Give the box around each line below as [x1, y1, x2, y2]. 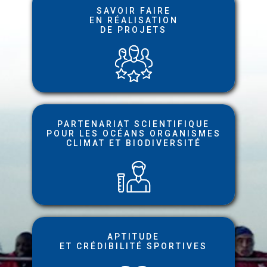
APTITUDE [107, 232, 160, 242]
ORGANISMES [149, 128, 221, 138]
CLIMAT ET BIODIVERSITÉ [66, 138, 201, 148]
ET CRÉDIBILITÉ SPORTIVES [60, 241, 207, 252]
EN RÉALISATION [89, 15, 178, 25]
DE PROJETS [100, 25, 167, 35]
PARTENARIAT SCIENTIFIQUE [57, 119, 210, 129]
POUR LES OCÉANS [46, 128, 150, 138]
